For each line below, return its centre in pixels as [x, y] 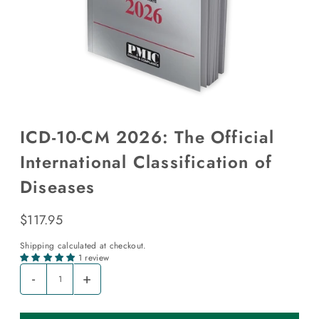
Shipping [37, 245]
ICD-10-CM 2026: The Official [147, 137]
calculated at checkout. [100, 245]
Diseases [57, 187]
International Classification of [146, 162]
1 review [94, 257]
